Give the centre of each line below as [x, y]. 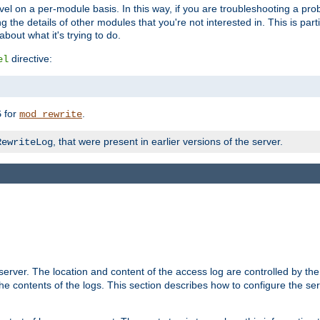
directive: [30, 58]
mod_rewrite [51, 114]
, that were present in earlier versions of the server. [168, 141]
